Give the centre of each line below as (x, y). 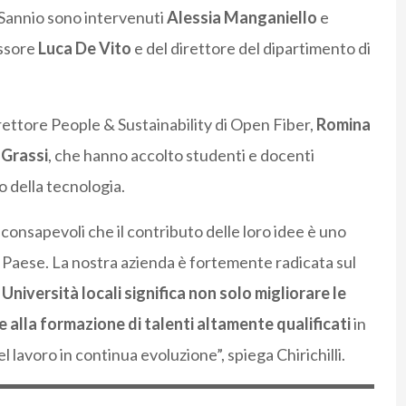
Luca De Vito (84, 48)
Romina (343, 124)
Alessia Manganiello (242, 17)
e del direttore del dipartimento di (251, 48)
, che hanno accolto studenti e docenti (181, 155)
